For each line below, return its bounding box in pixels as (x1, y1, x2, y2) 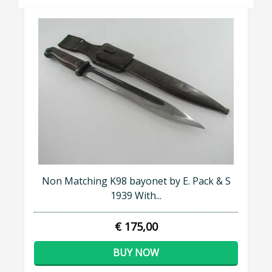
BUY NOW (113, 246, 159, 260)
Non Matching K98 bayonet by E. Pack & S (41, 174, 231, 188)
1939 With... (110, 189, 161, 203)
